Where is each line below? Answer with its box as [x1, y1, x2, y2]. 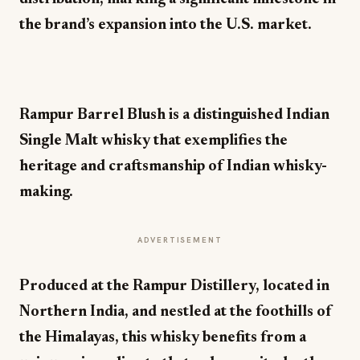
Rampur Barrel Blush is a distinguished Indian [19, 108, 329, 123]
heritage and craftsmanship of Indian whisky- [19, 159, 327, 174]
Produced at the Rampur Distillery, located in [19, 279, 329, 294]
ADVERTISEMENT [137, 235, 223, 245]
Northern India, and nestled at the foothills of [19, 305, 332, 320]
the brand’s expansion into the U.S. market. [19, 18, 315, 33]
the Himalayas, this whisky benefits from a [19, 330, 306, 346]
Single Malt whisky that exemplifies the [19, 133, 288, 149]
